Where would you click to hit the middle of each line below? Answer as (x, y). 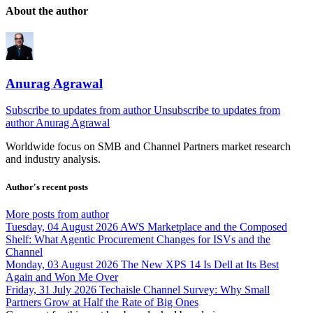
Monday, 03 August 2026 (62, 264)
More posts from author (57, 214)
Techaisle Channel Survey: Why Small (184, 289)
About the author (47, 10)
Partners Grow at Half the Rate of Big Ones (102, 302)
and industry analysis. (53, 159)
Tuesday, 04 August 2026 (62, 226)
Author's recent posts (47, 187)
